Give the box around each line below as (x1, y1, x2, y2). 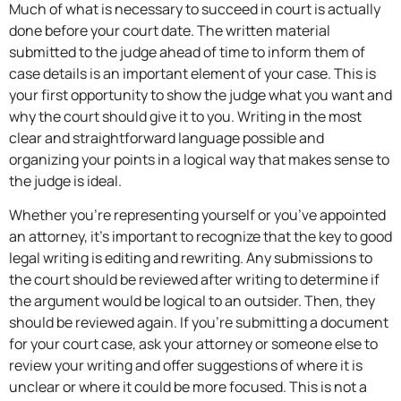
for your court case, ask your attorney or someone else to (9, 334, 378, 354)
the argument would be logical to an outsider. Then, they (9, 291, 375, 311)
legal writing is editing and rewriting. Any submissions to (9, 248, 372, 269)
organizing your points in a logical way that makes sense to (9, 149, 389, 169)
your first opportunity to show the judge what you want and (9, 84, 392, 105)
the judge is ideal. (9, 170, 122, 191)
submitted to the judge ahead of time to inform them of (9, 41, 365, 62)
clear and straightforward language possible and (9, 127, 324, 148)
